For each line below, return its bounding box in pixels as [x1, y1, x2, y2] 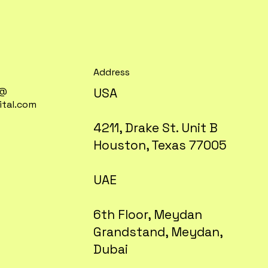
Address [93, 66, 130, 79]
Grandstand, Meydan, [93, 224, 224, 240]
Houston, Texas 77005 [93, 137, 227, 154]
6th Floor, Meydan [93, 206, 203, 223]
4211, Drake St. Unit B [93, 120, 218, 136]
